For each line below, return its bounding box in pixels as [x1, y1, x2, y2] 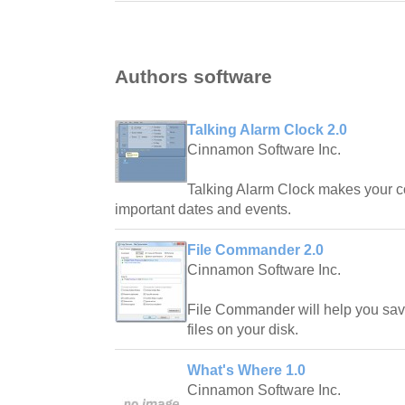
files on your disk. [187, 321, 298, 337]
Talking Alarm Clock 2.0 [187, 121, 347, 137]
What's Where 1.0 [187, 362, 306, 378]
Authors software [115, 65, 272, 87]
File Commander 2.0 [187, 241, 324, 258]
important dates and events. [115, 201, 291, 217]
